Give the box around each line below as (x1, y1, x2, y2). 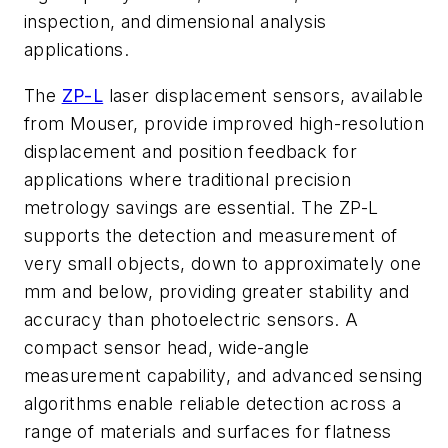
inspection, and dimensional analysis (24, 11, 327, 32)
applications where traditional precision (24, 168, 351, 190)
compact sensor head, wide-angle (24, 336, 310, 358)
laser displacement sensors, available (103, 84, 424, 106)
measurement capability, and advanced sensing (24, 364, 423, 386)
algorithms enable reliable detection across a (24, 392, 401, 414)
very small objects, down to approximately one (24, 252, 421, 274)
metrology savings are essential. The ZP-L (24, 196, 379, 218)
